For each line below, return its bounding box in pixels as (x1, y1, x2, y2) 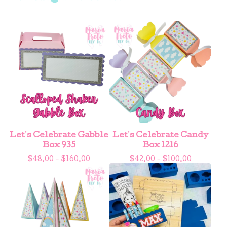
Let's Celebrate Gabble (9, 131, 108, 140)
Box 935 (42, 141, 75, 150)
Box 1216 (142, 141, 178, 150)
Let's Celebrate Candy (112, 131, 208, 140)
